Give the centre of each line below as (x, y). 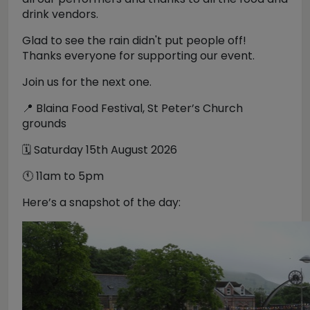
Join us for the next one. (87, 82)
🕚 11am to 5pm (63, 176)
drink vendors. (60, 14)
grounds (44, 124)
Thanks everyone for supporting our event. (138, 56)
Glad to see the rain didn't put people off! (134, 40)
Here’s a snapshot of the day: (101, 202)
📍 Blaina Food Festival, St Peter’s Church (133, 108)
